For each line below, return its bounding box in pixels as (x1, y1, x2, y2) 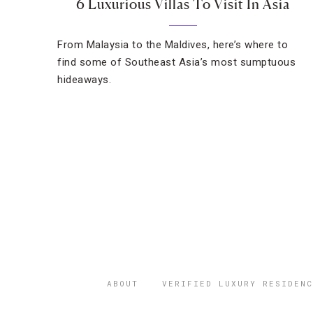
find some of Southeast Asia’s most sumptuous (57, 56, 296, 68)
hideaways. (57, 73, 111, 86)
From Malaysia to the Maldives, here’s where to (57, 38, 288, 51)
